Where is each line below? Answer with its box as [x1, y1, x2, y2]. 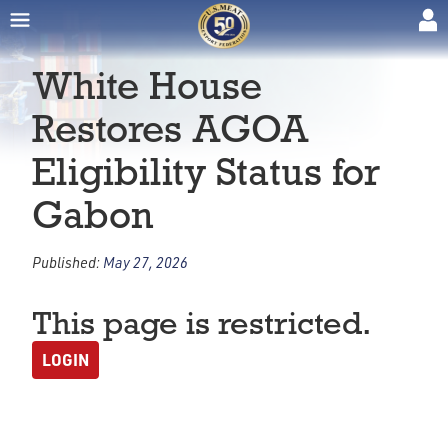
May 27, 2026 [103, 253, 188, 271]
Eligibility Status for [32, 148, 380, 195]
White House [32, 62, 262, 109]
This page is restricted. [32, 303, 371, 343]
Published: [32, 253, 103, 271]
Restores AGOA [32, 105, 309, 152]
